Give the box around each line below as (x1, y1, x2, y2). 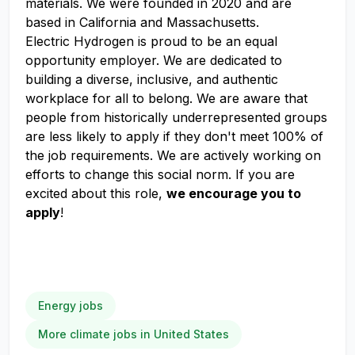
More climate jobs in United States (38, 327, 229, 341)
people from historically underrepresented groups (25, 109, 327, 125)
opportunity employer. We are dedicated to (25, 52, 282, 68)
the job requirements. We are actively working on (25, 147, 321, 163)
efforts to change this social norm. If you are (25, 166, 295, 182)
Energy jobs (38, 299, 103, 312)
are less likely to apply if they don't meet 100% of (25, 128, 323, 144)
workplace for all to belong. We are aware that (25, 90, 307, 106)
